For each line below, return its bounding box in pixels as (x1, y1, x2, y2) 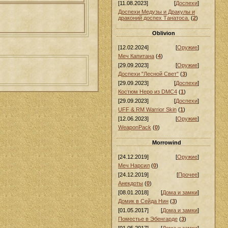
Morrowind (152, 139, 181, 146)
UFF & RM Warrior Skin (118, 106, 177, 112)
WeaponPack (118, 124, 151, 130)
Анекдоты (118, 180, 143, 186)
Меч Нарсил (118, 162, 150, 168)
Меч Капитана (118, 53, 154, 59)
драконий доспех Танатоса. (118, 15, 189, 21)
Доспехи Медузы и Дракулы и (118, 9, 195, 15)
